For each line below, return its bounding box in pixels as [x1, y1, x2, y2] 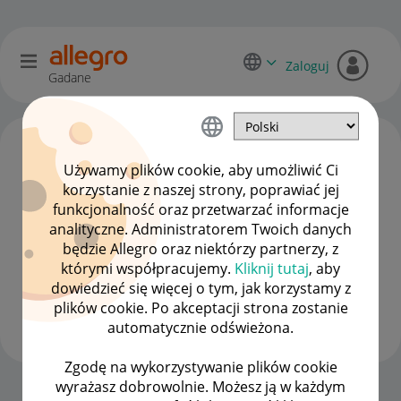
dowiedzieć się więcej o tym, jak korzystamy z [50, 277, 351, 298]
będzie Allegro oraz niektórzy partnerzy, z [63, 238, 338, 259]
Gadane [48, 69, 91, 86]
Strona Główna [38, 379, 126, 396]
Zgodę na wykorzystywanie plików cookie [64, 356, 337, 377]
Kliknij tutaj [235, 258, 309, 278]
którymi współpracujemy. [61, 258, 235, 278]
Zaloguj [286, 57, 329, 74]
